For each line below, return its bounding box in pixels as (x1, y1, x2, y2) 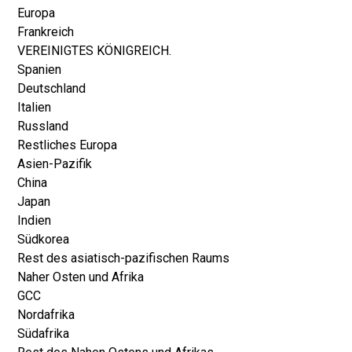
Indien (17, 213, 51, 228)
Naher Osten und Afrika (17, 269, 144, 284)
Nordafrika (17, 307, 75, 322)
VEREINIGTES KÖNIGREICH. (17, 43, 171, 58)
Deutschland (17, 81, 86, 96)
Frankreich (17, 24, 74, 39)
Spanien (17, 62, 61, 77)
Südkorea (17, 232, 69, 247)
